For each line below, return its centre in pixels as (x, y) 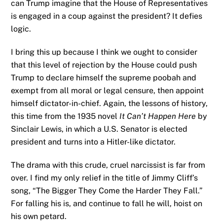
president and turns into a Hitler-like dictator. (93, 142)
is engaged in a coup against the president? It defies (107, 16)
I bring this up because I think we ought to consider (104, 52)
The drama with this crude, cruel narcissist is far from (108, 165)
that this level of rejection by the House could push (104, 65)
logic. (21, 29)
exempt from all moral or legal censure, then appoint (108, 91)
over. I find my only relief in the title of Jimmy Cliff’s (105, 178)
